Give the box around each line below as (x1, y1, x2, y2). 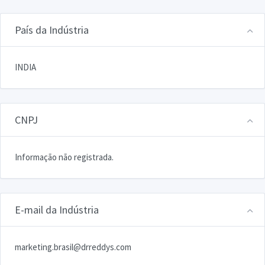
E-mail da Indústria (15, 202, 99, 216)
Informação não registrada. (15, 151, 114, 163)
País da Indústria (15, 22, 89, 37)
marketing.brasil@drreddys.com (15, 241, 131, 253)
